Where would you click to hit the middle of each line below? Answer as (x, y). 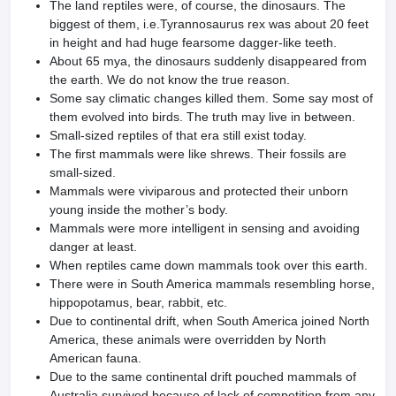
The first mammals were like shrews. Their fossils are (198, 154)
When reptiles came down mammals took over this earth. (209, 265)
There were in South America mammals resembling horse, (212, 284)
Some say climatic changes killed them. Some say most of (211, 98)
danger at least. (93, 247)
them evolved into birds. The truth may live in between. (204, 117)
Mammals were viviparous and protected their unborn (199, 191)
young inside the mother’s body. (139, 209)
